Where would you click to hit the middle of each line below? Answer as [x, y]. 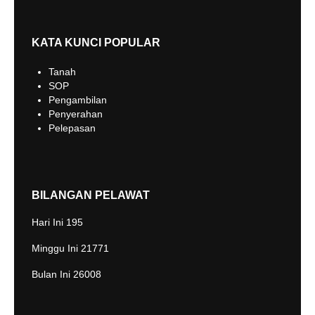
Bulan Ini [52, 274]
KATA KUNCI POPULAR [96, 43]
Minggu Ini [56, 248]
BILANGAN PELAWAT [91, 195]
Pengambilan [78, 100]
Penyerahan [76, 114]
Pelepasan [72, 128]
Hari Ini [49, 222]
